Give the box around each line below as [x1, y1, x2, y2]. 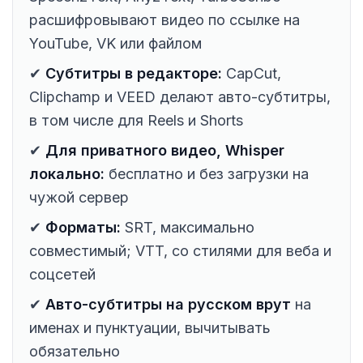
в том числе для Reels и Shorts [29, 111, 243, 129]
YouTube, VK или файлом [29, 34, 202, 52]
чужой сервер [29, 188, 129, 206]
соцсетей [29, 265, 96, 283]
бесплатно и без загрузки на [105, 164, 309, 182]
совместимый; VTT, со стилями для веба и [29, 241, 331, 259]
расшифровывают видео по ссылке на [29, 11, 300, 28]
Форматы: [45, 218, 121, 236]
